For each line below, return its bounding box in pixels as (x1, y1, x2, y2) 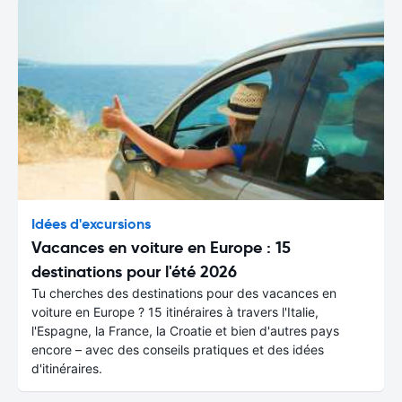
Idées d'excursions (31, 214, 151, 233)
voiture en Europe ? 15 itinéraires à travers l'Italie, (31, 303, 319, 319)
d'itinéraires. (31, 360, 102, 376)
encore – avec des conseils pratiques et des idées (31, 341, 324, 357)
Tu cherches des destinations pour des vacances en (31, 284, 336, 301)
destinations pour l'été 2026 (31, 260, 237, 282)
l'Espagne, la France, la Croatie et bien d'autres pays (31, 322, 339, 338)
